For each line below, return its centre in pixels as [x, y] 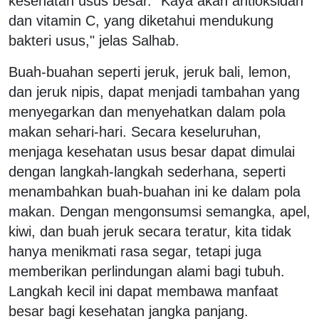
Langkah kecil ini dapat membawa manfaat [143, 291]
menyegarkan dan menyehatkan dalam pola [147, 111]
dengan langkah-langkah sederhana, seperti [147, 171]
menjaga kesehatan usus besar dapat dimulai [152, 151]
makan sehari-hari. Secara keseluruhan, [135, 131]
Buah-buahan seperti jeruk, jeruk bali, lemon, [150, 72]
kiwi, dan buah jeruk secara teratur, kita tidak [150, 231]
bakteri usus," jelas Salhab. [94, 40]
